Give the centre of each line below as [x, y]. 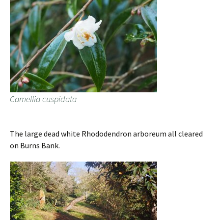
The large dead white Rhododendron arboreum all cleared [106, 134]
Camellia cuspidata [43, 99]
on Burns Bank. [35, 146]
